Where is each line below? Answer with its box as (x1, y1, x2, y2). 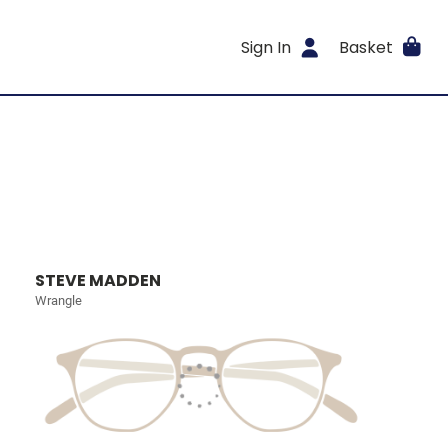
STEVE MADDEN (35, 269, 162, 292)
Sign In (241, 35, 292, 59)
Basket (338, 35, 393, 59)
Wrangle (35, 293, 83, 308)
